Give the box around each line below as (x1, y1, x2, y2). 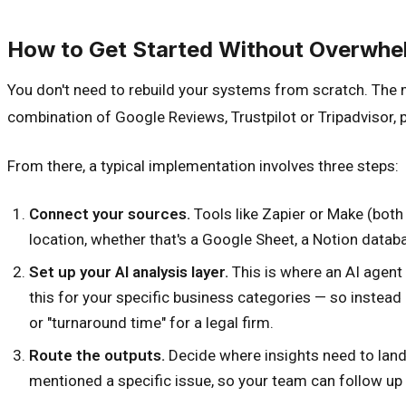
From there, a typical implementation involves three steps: (7, 156, 399, 175)
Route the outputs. (29, 345, 165, 364)
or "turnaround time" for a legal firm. (29, 313, 274, 332)
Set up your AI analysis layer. (29, 262, 228, 281)
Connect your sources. (29, 204, 190, 223)
